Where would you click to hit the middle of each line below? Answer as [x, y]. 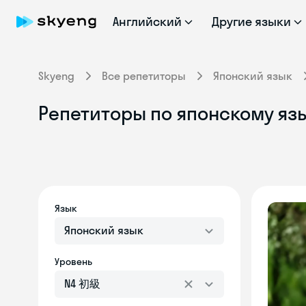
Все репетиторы [144, 76]
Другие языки [251, 22]
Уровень [73, 262]
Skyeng [56, 76]
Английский [147, 22]
